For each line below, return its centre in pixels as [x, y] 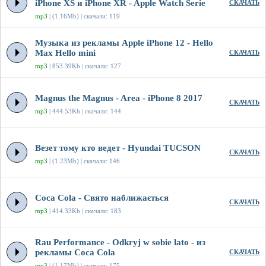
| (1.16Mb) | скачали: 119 [84, 16]
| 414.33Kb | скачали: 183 [84, 211]
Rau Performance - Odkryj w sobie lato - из [120, 243]
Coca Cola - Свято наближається [102, 198]
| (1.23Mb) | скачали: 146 [84, 161]
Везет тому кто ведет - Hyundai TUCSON [118, 148]
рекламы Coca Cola [75, 253]
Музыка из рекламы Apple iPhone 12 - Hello [124, 43]
